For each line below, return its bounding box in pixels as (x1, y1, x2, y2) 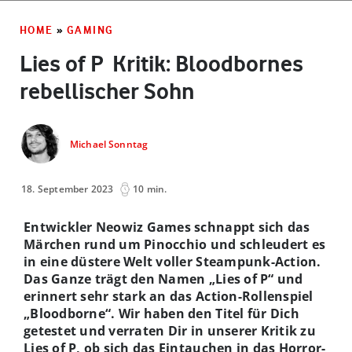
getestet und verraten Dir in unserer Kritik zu (24, 321, 316, 339)
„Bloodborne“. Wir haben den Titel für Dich (24, 304, 299, 322)
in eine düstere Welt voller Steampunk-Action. (24, 252, 321, 270)
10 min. (133, 181, 167, 196)
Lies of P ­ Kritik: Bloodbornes (20, 49, 303, 77)
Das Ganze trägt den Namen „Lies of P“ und (24, 269, 303, 288)
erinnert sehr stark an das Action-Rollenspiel (24, 287, 313, 305)
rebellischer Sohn (20, 77, 195, 104)
